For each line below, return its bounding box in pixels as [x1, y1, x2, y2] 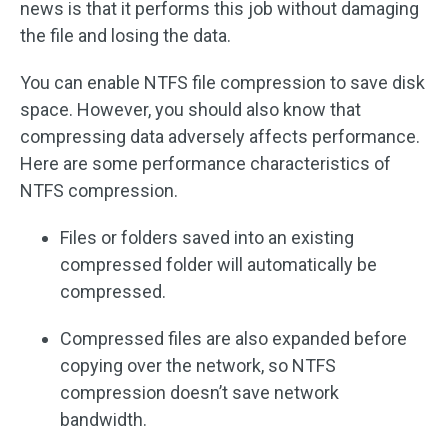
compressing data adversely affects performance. [20, 126, 420, 147]
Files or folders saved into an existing [60, 227, 354, 248]
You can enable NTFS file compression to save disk [20, 72, 425, 93]
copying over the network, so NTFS [60, 355, 336, 376]
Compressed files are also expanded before [60, 328, 407, 349]
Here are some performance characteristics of [20, 153, 391, 174]
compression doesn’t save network [60, 382, 339, 403]
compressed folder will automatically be [60, 254, 377, 275]
